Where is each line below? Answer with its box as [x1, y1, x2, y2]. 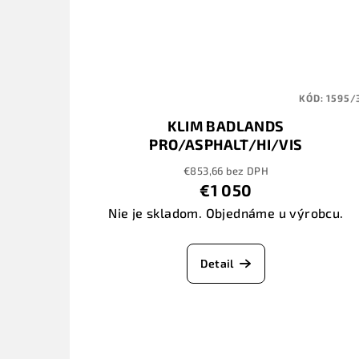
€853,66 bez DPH [183, 164, 268, 178]
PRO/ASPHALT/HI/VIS [149, 135, 303, 154]
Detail [200, 256, 234, 271]
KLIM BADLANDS [167, 117, 284, 135]
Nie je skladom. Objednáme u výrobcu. [108, 205, 344, 221]
